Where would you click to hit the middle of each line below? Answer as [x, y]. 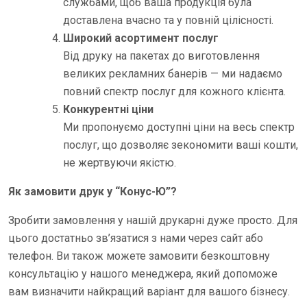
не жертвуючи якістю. [120, 163]
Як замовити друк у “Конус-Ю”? [93, 192]
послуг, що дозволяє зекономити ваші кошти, [181, 145]
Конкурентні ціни [108, 109]
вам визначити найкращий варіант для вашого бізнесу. [149, 292]
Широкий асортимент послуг [141, 38]
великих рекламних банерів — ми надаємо [173, 74]
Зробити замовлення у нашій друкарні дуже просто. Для [153, 220]
